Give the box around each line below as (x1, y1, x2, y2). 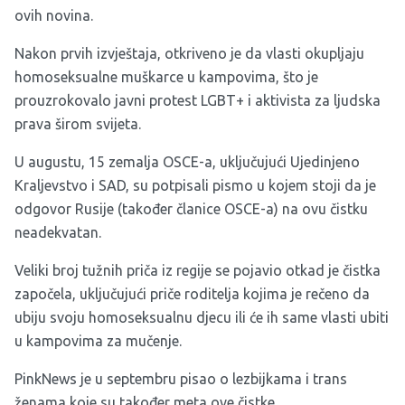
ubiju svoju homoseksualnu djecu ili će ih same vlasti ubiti (14, 309, 389, 326)
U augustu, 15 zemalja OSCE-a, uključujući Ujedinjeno (14, 154, 360, 171)
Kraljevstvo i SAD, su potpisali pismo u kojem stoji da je (14, 177, 376, 194)
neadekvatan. (14, 224, 101, 241)
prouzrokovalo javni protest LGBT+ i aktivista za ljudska (14, 92, 381, 109)
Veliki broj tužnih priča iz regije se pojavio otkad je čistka (14, 262, 381, 279)
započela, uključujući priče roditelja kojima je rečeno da (14, 286, 370, 303)
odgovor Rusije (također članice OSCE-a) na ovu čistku (14, 201, 368, 218)
